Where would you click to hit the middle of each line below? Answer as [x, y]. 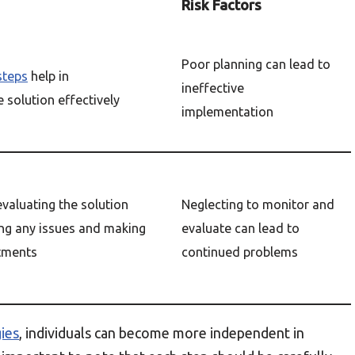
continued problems [240, 252]
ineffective [213, 88]
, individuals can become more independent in [162, 333]
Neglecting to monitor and [258, 204]
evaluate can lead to [240, 228]
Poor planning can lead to [256, 64]
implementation [227, 112]
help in [48, 76]
